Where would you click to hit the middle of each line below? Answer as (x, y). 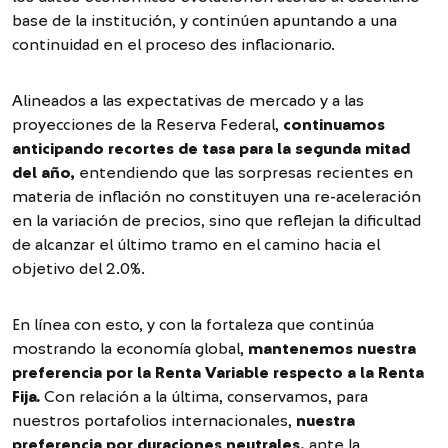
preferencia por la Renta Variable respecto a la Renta (218, 372)
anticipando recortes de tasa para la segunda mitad (211, 148)
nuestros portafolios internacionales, (152, 420)
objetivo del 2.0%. (78, 268)
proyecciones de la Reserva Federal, (147, 124)
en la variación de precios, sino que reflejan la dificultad (216, 220)
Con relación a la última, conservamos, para (204, 396)
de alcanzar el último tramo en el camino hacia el (196, 244)
